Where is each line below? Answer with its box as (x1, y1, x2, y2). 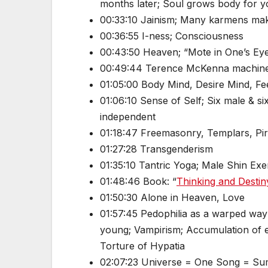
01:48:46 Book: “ (100, 175, 176, 188)
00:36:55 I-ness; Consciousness (100, 30, 243, 42)
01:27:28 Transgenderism (100, 143, 213, 156)
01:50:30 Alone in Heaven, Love (100, 191, 245, 204)
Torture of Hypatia (100, 240, 185, 252)
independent (100, 111, 156, 123)
